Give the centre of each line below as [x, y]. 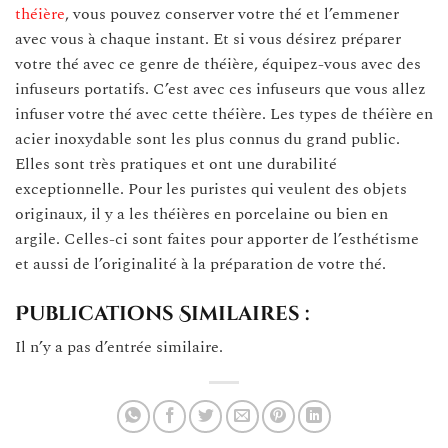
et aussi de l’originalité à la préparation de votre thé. [200, 264]
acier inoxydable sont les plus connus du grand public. [207, 139]
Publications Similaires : [162, 313]
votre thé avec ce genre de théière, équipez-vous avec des [218, 64]
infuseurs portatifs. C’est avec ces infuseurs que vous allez [220, 89]
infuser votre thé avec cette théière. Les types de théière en [224, 114]
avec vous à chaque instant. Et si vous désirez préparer [208, 39]
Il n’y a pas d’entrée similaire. [119, 347]
